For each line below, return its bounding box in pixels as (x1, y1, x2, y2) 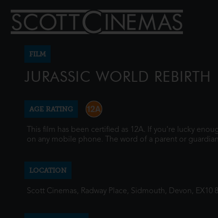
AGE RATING (29, 105, 73, 113)
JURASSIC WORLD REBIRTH (24, 68, 211, 86)
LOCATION (29, 166, 67, 174)
